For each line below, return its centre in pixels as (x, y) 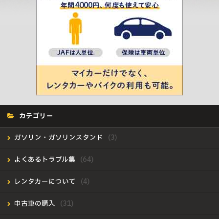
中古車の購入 (35, 204)
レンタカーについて (45, 182)
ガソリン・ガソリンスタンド (59, 138)
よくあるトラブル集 (45, 160)
